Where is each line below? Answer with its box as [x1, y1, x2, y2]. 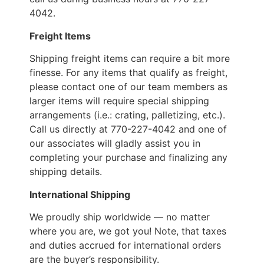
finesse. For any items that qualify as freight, [29, 67, 227, 79]
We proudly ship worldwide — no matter [29, 211, 210, 223]
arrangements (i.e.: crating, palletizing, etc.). [29, 109, 225, 121]
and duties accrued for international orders [29, 239, 221, 252]
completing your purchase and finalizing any [29, 151, 227, 164]
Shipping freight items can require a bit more [29, 52, 230, 65]
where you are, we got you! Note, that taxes [29, 225, 226, 237]
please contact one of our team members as [29, 81, 227, 93]
